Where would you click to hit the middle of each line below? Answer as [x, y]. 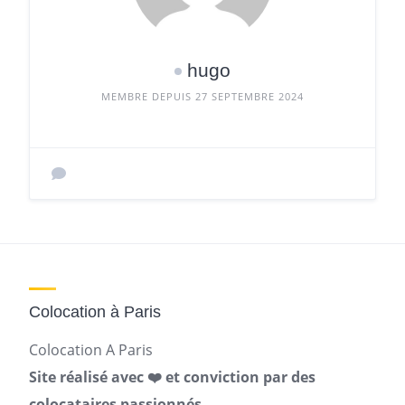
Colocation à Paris [95, 312]
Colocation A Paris [91, 350]
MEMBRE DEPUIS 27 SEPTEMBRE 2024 [202, 96]
